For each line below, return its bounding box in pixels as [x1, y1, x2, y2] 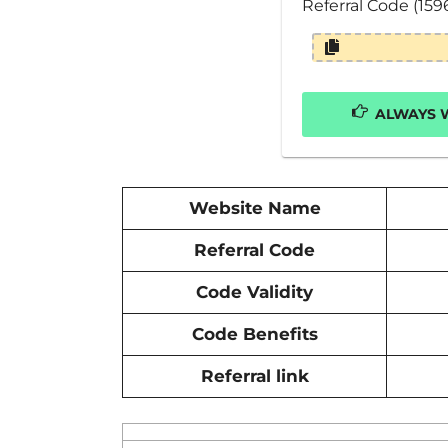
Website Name [188, 197, 321, 218]
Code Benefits [191, 323, 318, 344]
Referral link [200, 365, 309, 386]
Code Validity [196, 281, 313, 302]
